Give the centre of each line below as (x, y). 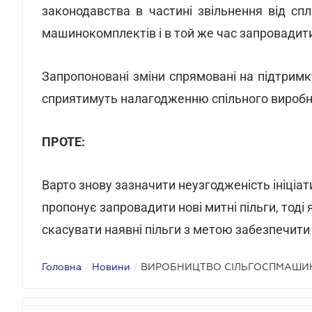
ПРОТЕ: (63, 142)
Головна (62, 267)
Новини (111, 267)
